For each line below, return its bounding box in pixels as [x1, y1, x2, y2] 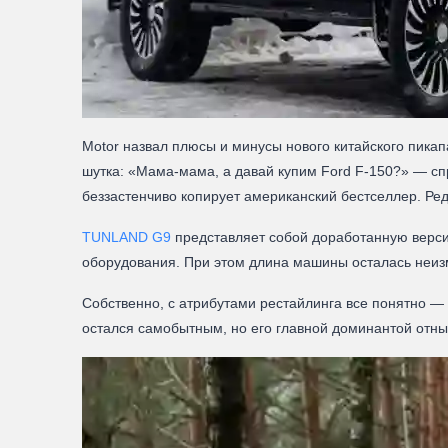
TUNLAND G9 [82, 229, 171, 245]
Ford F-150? [321, 163, 401, 179]
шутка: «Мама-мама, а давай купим [82, 163, 321, 179]
